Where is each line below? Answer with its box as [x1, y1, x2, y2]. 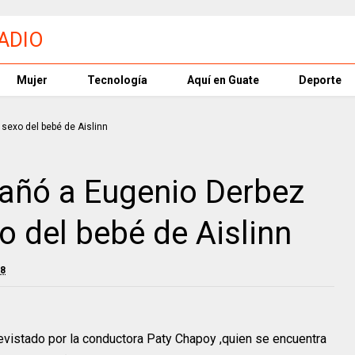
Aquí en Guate [187, 74, 259, 86]
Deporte [299, 74, 342, 86]
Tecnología [87, 74, 147, 86]
